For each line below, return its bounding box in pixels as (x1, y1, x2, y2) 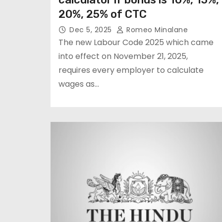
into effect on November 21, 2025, (58, 51, 188, 62)
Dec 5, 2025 (69, 25, 114, 35)
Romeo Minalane (124, 25, 188, 35)
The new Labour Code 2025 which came (58, 37, 214, 48)
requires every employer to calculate (58, 64, 204, 76)
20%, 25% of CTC (58, 7, 147, 21)
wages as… (58, 78, 99, 90)
